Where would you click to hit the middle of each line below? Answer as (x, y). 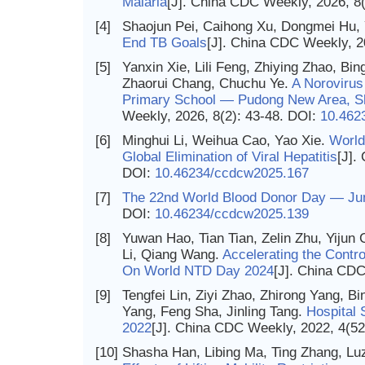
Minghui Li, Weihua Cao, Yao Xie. (226, 141)
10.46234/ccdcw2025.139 (232, 214)
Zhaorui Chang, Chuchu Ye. (207, 84)
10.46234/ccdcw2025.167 (232, 173)
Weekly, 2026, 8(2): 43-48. (205, 116)
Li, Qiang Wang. (172, 255)
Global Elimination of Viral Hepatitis (230, 157)
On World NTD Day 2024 (198, 271)
